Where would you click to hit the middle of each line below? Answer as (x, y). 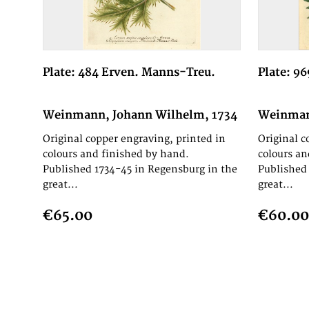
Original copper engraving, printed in (134, 139)
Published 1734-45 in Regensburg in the (140, 170)
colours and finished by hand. (116, 154)
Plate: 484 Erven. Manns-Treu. (129, 73)
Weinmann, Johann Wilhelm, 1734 (140, 116)
